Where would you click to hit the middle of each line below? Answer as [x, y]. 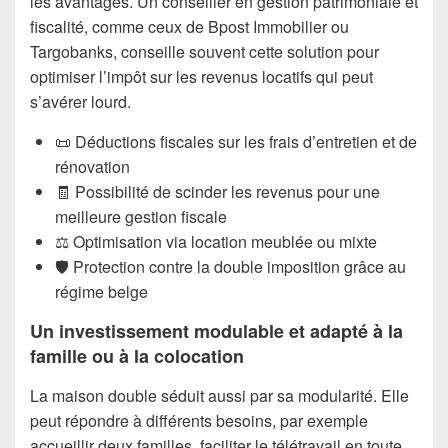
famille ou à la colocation [137, 355]
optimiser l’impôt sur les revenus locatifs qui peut [201, 76]
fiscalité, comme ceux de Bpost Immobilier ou [189, 26]
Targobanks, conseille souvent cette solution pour [204, 51]
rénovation [92, 166]
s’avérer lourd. [80, 101]
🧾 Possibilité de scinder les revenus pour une [217, 191]
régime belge [101, 291]
